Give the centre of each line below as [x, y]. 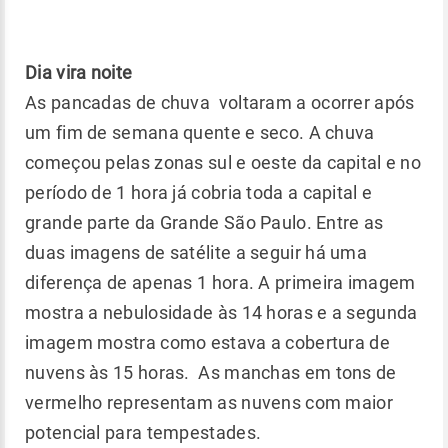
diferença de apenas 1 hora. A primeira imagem [220, 283]
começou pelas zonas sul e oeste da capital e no [223, 163]
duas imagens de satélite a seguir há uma [196, 253]
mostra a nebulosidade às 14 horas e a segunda [221, 313]
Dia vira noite [79, 73]
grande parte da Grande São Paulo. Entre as [204, 223]
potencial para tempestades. [143, 433]
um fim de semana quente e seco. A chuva [200, 133]
